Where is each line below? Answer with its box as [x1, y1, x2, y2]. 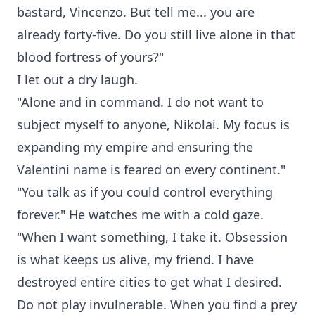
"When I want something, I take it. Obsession [17, 229, 288, 245]
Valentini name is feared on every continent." [17, 161, 285, 178]
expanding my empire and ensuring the [17, 139, 253, 155]
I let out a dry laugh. [17, 71, 138, 88]
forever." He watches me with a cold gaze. [17, 206, 264, 223]
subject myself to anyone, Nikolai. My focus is [17, 116, 290, 133]
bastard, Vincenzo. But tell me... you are [17, 4, 255, 20]
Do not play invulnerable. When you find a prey [17, 296, 297, 313]
